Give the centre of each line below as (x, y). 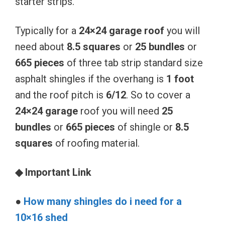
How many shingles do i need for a (103, 201)
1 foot (180, 79)
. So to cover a (158, 95)
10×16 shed (41, 217)
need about (41, 46)
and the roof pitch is (61, 95)
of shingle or (145, 127)
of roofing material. (96, 143)
